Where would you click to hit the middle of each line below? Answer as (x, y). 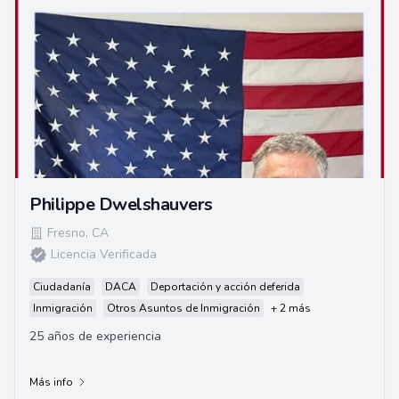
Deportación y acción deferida (225, 287)
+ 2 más (291, 308)
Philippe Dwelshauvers (121, 204)
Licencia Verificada (104, 254)
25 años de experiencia (95, 336)
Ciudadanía (62, 287)
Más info (51, 382)
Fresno (66, 233)
